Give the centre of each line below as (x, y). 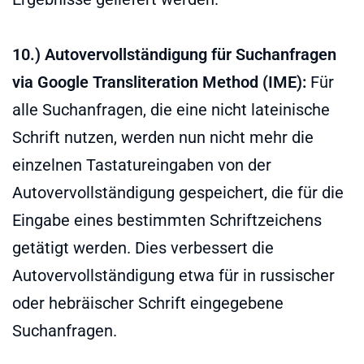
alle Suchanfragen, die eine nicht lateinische (171, 109)
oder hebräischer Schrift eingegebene (148, 303)
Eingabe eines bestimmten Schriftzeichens (167, 220)
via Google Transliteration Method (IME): (159, 82)
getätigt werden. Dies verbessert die (143, 247)
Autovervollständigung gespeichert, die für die (178, 192)
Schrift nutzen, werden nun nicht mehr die (163, 137)
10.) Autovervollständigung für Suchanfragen (174, 54)
